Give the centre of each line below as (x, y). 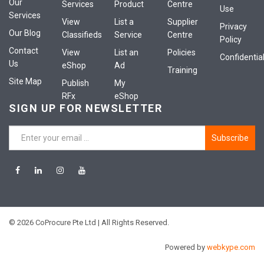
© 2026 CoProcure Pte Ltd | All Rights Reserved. (89, 223)
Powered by (186, 247)
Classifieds (82, 35)
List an (127, 53)
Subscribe (230, 138)
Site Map (25, 82)
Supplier (182, 22)
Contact (24, 51)
